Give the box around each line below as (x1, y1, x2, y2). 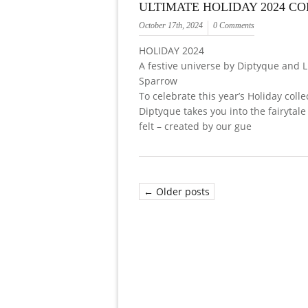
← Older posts (144, 184, 210, 198)
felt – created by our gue (139, 119, 252, 133)
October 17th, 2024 (139, 20, 203, 30)
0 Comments (213, 20, 254, 30)
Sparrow (139, 74, 177, 87)
